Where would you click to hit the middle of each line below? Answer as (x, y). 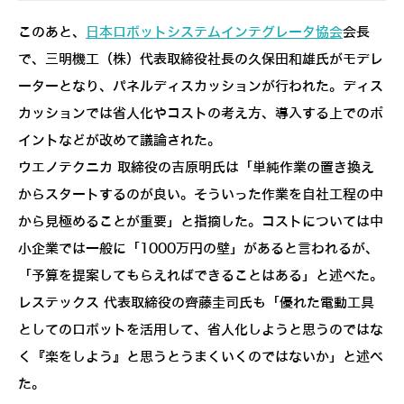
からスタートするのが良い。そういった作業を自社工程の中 (201, 195)
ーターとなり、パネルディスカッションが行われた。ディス (201, 87)
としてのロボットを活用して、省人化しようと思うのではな (201, 331)
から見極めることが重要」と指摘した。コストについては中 (201, 222)
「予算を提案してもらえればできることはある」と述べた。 (201, 276)
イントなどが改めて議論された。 (119, 141)
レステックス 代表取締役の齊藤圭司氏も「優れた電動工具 (196, 303)
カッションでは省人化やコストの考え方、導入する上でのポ (201, 114)
